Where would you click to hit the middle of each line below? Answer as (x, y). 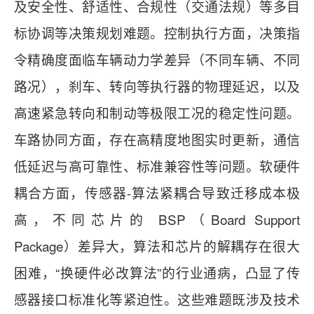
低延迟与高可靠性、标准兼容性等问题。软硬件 (157, 166)
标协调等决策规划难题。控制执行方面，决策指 (157, 33)
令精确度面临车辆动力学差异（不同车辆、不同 (157, 60)
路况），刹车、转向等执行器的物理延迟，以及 (157, 86)
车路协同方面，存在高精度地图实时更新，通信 (157, 139)
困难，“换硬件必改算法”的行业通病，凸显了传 (157, 273)
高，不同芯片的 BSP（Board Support (157, 219)
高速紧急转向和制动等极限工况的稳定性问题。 (157, 113)
